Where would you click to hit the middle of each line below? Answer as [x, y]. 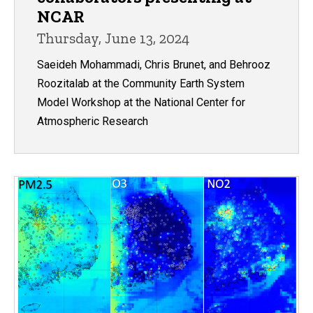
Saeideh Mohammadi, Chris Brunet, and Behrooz [154, 65]
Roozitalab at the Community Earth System [141, 84]
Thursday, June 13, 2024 [113, 38]
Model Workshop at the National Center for [141, 103]
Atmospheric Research [93, 122]
